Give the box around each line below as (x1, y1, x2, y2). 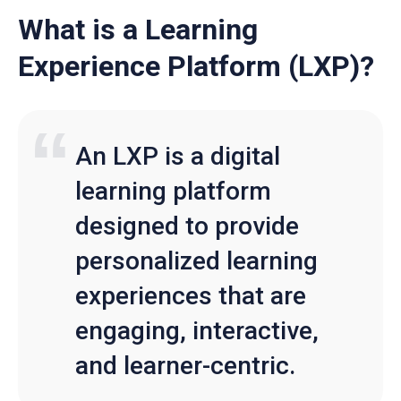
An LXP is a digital (75, 141, 280, 171)
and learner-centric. (75, 350, 295, 380)
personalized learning (75, 245, 318, 276)
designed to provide (75, 210, 299, 241)
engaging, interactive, (75, 315, 319, 346)
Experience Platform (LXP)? (18, 48, 374, 83)
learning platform (75, 175, 271, 206)
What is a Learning (18, 12, 258, 47)
